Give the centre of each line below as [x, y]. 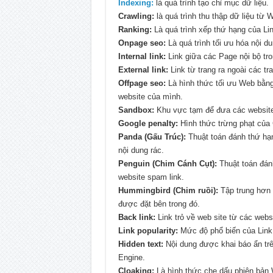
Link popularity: [148, 231]
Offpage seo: [142, 83]
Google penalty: [148, 124]
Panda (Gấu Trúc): [152, 137]
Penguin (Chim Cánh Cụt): [167, 164]
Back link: [136, 218]
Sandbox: [136, 110]
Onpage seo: [142, 43]
